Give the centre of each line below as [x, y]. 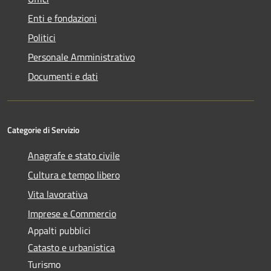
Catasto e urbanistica [71, 247]
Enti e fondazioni [62, 18]
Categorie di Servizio [43, 129]
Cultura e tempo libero [74, 175]
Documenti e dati [63, 76]
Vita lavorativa [58, 194]
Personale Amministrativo [81, 57]
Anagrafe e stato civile [74, 155]
